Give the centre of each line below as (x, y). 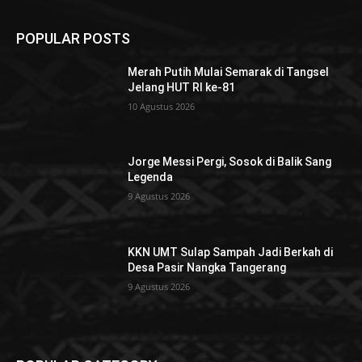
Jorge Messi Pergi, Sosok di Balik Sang (230, 162)
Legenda (151, 177)
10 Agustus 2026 (162, 106)
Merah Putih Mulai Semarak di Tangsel (229, 72)
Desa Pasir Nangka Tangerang (207, 268)
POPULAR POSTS (73, 38)
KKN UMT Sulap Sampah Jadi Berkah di (231, 253)
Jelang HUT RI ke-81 (182, 87)
